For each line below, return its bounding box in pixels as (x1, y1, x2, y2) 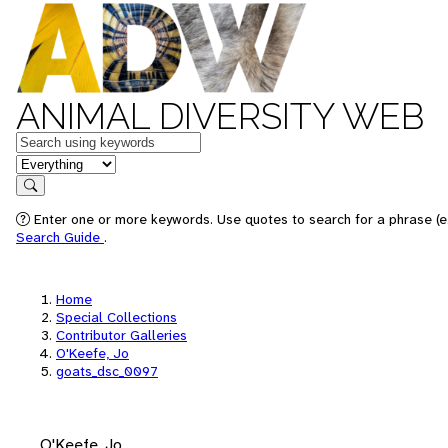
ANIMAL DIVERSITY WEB (16, 95, 424, 137)
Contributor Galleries (56, 326, 187, 344)
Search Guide (16, 228, 104, 246)
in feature (15, 152, 81, 173)
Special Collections (56, 308, 177, 326)
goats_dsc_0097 (56, 362, 158, 380)
